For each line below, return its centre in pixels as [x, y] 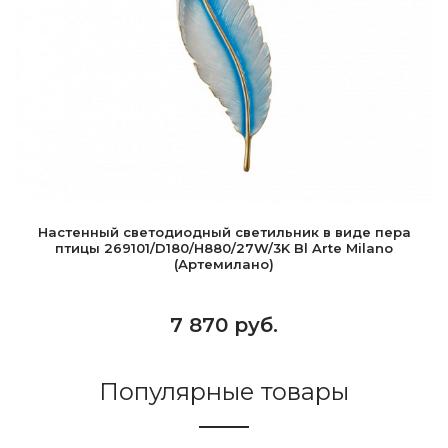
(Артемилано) [224, 264]
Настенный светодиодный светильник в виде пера [224, 232]
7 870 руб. [224, 325]
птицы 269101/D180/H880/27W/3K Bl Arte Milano [224, 248]
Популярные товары [224, 391]
